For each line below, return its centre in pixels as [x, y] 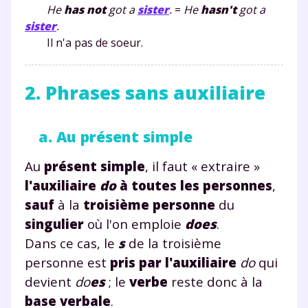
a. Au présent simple [115, 136]
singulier [54, 223]
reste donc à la [215, 281]
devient [50, 281]
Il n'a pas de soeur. [84, 42]
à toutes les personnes [196, 185]
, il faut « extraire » [202, 166]
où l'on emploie [134, 223]
